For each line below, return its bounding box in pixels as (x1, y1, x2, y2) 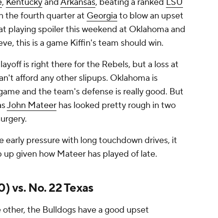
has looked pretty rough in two (56, 100, 176, 111)
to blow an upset (117, 10, 183, 22)
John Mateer (7, 100, 56, 111)
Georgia (87, 10, 117, 22)
